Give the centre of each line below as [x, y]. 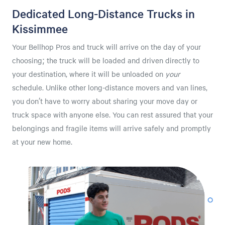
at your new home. [43, 142]
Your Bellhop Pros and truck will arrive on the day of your [106, 47]
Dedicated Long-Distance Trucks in [103, 14]
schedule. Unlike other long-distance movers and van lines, [110, 87]
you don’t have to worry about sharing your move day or [105, 101]
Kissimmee [40, 29]
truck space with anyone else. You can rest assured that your [113, 115]
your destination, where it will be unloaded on [89, 74]
